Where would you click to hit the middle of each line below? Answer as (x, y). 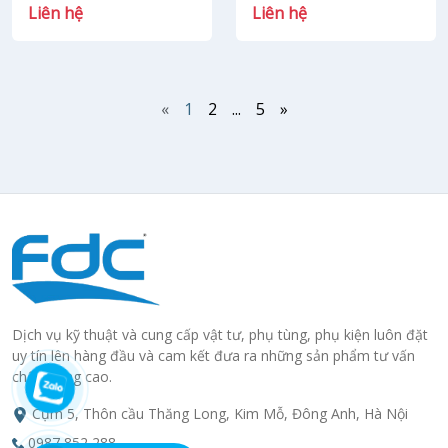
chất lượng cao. (62, 376)
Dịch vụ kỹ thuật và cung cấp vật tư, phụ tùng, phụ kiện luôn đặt (220, 334)
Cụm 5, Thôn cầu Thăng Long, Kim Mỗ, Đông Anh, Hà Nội (220, 413)
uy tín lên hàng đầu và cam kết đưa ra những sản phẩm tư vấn (213, 355)
